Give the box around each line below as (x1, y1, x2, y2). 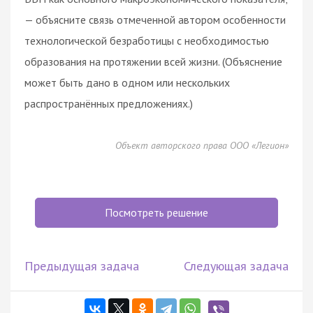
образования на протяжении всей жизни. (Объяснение (24, 54, 282, 68)
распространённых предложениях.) (24, 96, 193, 110)
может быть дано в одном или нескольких (24, 75, 230, 89)
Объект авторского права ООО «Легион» (115, 138, 289, 152)
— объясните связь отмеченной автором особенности (24, 12, 286, 27)
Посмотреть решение (105, 205, 208, 219)
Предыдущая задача (24, 257, 139, 274)
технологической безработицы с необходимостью (24, 33, 269, 48)
